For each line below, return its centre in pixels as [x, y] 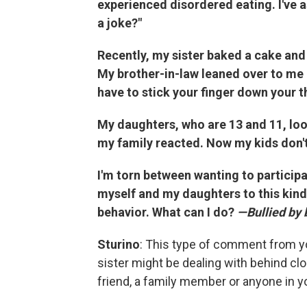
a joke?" [120, 23]
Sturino [119, 244]
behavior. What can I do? [167, 212]
